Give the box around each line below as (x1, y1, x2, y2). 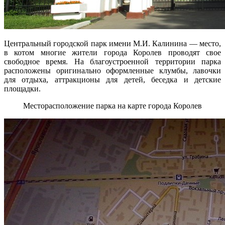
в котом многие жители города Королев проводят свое (4, 48, 221, 57)
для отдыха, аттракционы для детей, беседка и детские (4, 75, 221, 84)
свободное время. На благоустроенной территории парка (4, 57, 221, 66)
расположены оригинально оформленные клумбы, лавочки (4, 66, 221, 75)
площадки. (4, 84, 41, 93)
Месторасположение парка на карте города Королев (23, 101, 202, 110)
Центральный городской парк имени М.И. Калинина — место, (4, 39, 221, 48)
